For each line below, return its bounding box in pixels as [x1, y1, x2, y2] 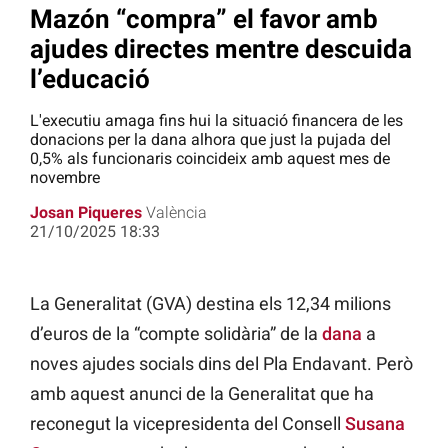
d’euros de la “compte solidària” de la [30, 323, 322, 345]
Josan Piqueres [30, 203, 142, 223]
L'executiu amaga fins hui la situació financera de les [30, 111, 403, 131]
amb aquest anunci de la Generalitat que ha [30, 383, 374, 405]
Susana [345, 413, 405, 435]
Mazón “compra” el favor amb [30, 3, 378, 34]
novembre [30, 168, 100, 188]
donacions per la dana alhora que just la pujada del [30, 130, 391, 150]
